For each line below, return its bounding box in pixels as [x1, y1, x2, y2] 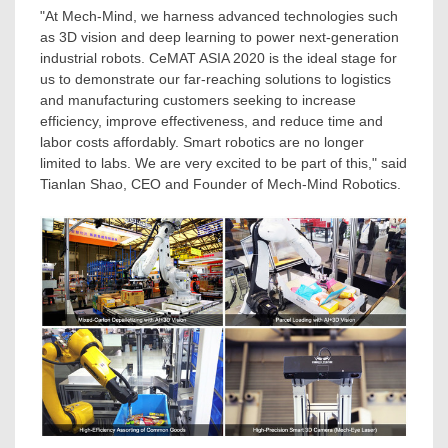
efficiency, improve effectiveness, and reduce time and [40, 112, 383, 129]
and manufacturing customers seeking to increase [40, 91, 356, 108]
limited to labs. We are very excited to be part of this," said [40, 154, 407, 171]
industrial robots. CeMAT [40, 49, 199, 66]
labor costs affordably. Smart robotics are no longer [40, 133, 364, 150]
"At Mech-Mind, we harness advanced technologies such [40, 7, 398, 24]
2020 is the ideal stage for [229, 49, 397, 66]
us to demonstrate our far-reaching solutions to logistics [40, 70, 391, 87]
